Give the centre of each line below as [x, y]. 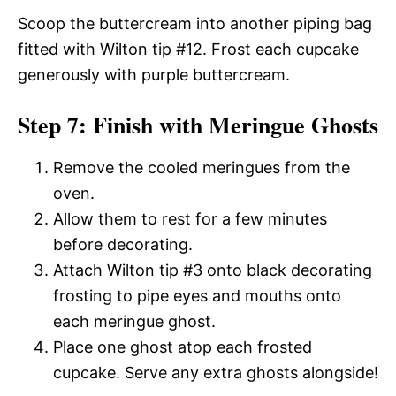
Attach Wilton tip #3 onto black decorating [213, 270]
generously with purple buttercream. [154, 75]
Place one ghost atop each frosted [183, 347]
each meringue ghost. [134, 321]
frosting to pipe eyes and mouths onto [197, 296]
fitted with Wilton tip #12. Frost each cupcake [188, 49]
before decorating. [123, 244]
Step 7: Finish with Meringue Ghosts [198, 125]
